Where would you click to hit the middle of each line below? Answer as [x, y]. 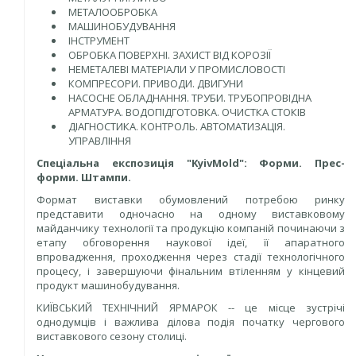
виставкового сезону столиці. [112, 336]
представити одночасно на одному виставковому [191, 214]
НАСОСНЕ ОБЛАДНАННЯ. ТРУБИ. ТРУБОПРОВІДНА [190, 98]
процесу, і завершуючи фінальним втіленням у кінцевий [191, 271]
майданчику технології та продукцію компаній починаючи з [191, 228]
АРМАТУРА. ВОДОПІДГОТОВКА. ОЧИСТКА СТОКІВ [187, 112]
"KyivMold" [215, 163]
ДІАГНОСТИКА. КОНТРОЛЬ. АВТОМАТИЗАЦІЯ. [177, 126]
